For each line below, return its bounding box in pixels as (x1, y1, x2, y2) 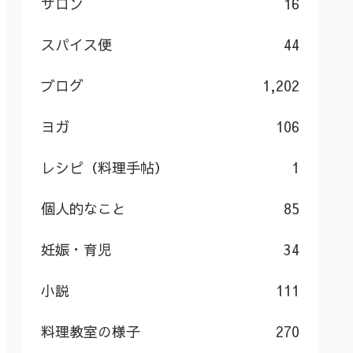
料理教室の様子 (41, 321, 140, 341)
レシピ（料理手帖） (41, 157, 169, 177)
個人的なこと (41, 198, 126, 218)
